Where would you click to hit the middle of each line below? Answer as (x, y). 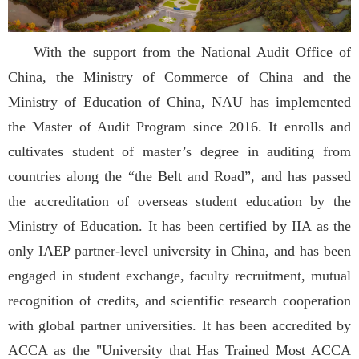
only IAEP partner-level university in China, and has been (179, 250)
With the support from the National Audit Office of (179, 52)
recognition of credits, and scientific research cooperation (179, 300)
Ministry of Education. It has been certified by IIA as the (179, 226)
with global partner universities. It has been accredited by (179, 325)
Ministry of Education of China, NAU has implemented (179, 101)
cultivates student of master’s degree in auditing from (179, 151)
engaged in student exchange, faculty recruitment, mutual (179, 275)
